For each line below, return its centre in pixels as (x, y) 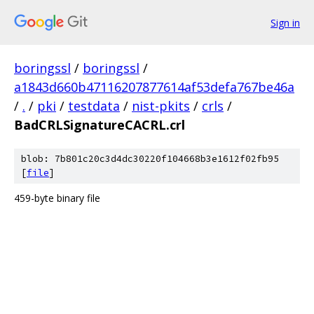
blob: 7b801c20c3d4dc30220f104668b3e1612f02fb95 (150, 159)
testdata (94, 106)
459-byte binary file (57, 198)
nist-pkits (161, 106)
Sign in (285, 22)
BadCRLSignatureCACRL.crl (100, 125)
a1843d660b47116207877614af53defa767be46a (154, 87)
